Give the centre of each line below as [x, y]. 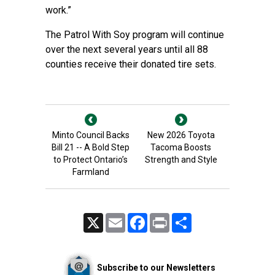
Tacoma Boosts [181, 147]
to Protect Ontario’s [91, 160]
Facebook [164, 218]
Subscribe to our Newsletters [156, 267]
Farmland [91, 172]
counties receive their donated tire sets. [132, 64]
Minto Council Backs [91, 135]
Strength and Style [181, 160]
